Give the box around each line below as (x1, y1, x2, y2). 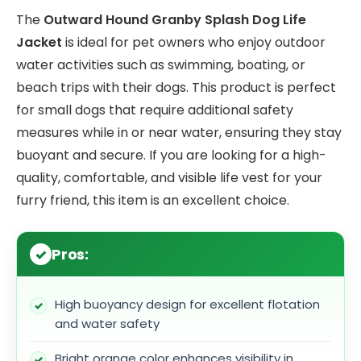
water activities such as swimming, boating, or (16, 55, 305, 74)
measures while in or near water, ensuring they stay (16, 122, 342, 142)
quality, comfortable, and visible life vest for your (16, 168, 322, 187)
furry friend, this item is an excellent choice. (16, 190, 289, 210)
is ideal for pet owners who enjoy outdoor (62, 32, 326, 52)
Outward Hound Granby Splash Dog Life (44, 10, 306, 29)
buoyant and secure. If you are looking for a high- (16, 145, 326, 164)
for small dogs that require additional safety (16, 100, 293, 119)
